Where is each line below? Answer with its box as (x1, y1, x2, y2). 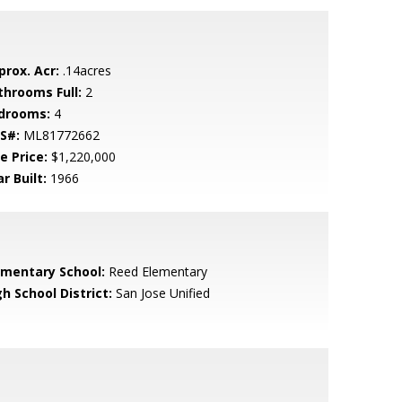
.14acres (58, 62, 111, 79)
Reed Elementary (104, 263, 207, 280)
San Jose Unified (111, 284, 210, 301)
